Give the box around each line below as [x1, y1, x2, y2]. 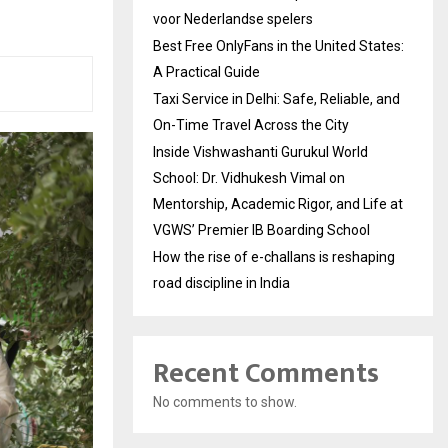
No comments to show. [153, 394, 297, 411]
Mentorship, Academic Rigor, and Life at [153, 196, 403, 213]
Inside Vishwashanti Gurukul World [153, 144, 368, 161]
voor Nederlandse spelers [153, 11, 313, 28]
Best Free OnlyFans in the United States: [153, 38, 404, 55]
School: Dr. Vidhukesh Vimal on [153, 170, 345, 187]
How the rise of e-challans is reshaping [153, 249, 395, 266]
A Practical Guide [153, 64, 260, 81]
